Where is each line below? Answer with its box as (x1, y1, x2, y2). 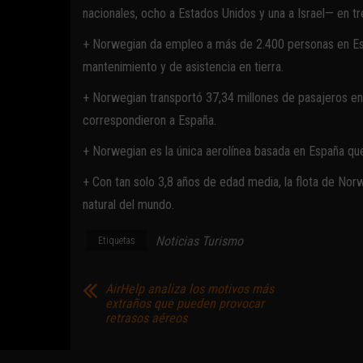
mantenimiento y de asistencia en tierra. (83, 59, 284, 75)
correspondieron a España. (83, 113, 216, 128)
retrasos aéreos (105, 310, 187, 326)
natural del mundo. (83, 197, 174, 212)
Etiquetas (98, 235, 135, 246)
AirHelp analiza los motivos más (105, 281, 274, 297)
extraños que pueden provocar (105, 296, 264, 311)
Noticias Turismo (156, 233, 243, 249)
